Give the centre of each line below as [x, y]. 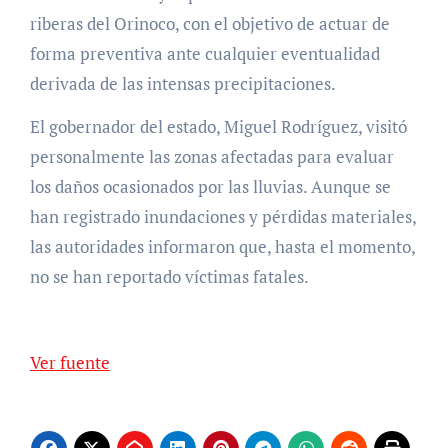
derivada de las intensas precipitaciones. [182, 83]
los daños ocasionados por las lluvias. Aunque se [210, 186]
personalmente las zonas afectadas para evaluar [211, 156]
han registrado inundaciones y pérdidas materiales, [222, 216]
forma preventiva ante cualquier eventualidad [204, 53]
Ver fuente [74, 362]
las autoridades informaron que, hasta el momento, [222, 246]
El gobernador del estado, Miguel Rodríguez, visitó [218, 126]
